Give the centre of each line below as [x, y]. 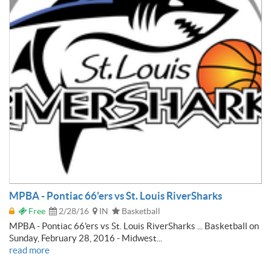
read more [29, 250]
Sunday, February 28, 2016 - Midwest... [86, 238]
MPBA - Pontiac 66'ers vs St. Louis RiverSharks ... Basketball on [134, 226]
